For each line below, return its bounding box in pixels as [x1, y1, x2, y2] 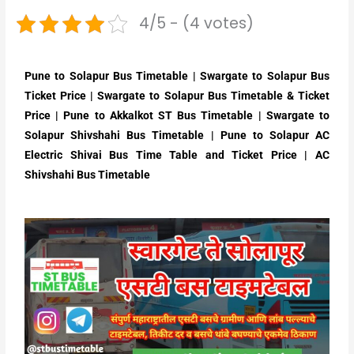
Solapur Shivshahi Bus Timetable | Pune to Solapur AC [24, 129, 330, 142]
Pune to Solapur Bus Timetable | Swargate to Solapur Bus [24, 70, 330, 83]
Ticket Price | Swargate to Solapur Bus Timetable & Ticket [24, 89, 330, 103]
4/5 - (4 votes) [139, 13, 254, 35]
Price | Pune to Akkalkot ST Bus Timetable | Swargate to [24, 109, 330, 122]
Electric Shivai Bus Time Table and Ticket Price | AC [24, 149, 330, 162]
